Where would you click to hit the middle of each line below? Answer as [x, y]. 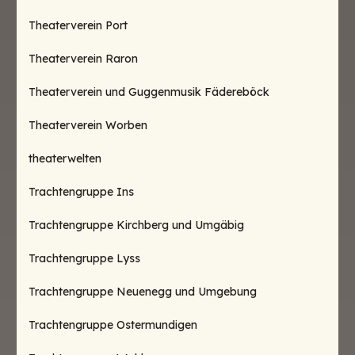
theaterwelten [65, 158]
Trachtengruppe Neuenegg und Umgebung [143, 292]
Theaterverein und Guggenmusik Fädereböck [149, 92]
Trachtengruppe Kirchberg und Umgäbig [136, 225]
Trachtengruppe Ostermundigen [113, 325]
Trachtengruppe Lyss [84, 258]
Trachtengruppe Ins [81, 192]
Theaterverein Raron [83, 59]
